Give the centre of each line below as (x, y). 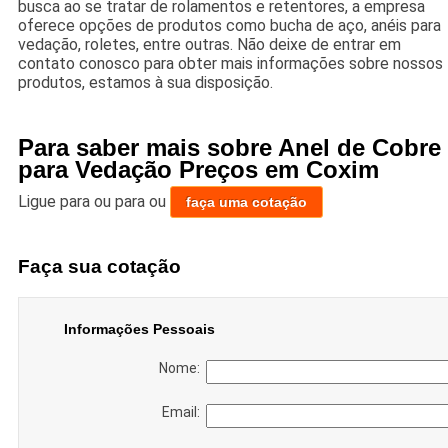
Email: (183, 411)
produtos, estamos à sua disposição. (145, 83)
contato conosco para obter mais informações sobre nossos (230, 64)
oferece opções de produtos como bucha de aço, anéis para (229, 26)
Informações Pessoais (139, 328)
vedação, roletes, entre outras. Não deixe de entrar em (209, 45)
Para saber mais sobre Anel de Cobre (229, 148)
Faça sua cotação (99, 266)
